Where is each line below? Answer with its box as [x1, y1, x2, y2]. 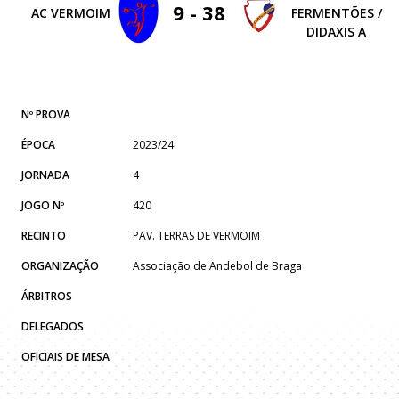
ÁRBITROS [21, 288, 72, 304]
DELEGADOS [21, 318, 84, 334]
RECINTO [21, 227, 66, 243]
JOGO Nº [21, 197, 64, 213]
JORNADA [21, 167, 69, 183]
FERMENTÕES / [290, 4, 382, 22]
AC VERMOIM [31, 4, 111, 22]
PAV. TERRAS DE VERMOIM [133, 227, 260, 243]
